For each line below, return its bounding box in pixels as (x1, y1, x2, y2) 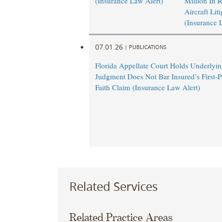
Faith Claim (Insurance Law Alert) (95, 82, 200, 93)
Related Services (69, 178, 158, 194)
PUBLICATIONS (128, 43, 166, 51)
